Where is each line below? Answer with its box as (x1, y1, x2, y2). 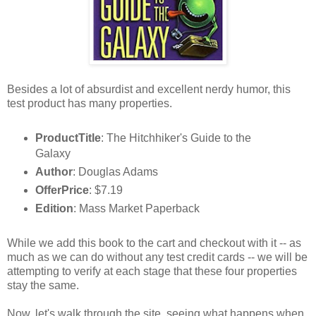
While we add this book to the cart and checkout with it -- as (7, 236, 301, 249)
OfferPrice (35, 184, 89, 197)
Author (35, 166, 73, 178)
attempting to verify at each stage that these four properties (7, 265, 297, 277)
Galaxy (35, 147, 71, 160)
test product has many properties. (7, 97, 172, 110)
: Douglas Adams (72, 166, 158, 178)
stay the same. (7, 279, 79, 291)
